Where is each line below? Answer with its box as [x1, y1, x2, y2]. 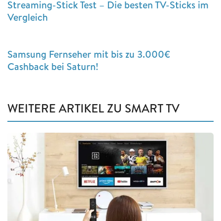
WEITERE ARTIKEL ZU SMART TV [7, 99, 180, 116]
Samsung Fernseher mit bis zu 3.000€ [7, 47, 170, 61]
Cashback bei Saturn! [7, 59, 98, 73]
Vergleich [7, 10, 48, 24]
